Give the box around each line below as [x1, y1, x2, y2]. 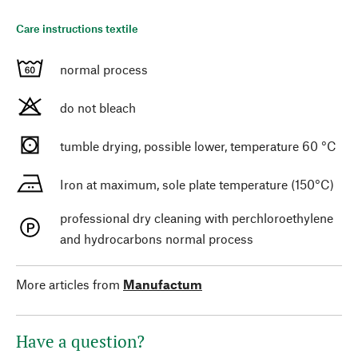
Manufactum [123, 276, 202, 292]
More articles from [16, 276, 120, 292]
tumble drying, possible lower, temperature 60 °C [60, 137, 336, 153]
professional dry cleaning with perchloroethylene [60, 209, 333, 225]
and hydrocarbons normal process [60, 230, 253, 246]
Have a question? [16, 329, 145, 352]
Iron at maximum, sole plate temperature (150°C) [60, 176, 334, 192]
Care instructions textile [16, 21, 138, 35]
